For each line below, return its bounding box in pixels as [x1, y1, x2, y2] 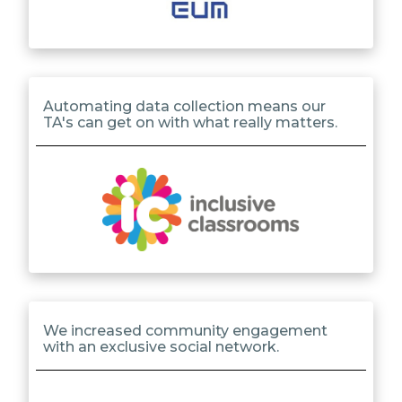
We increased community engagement [43, 321, 328, 339]
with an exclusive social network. [43, 337, 279, 355]
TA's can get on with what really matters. [43, 113, 337, 131]
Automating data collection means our [43, 97, 326, 115]
